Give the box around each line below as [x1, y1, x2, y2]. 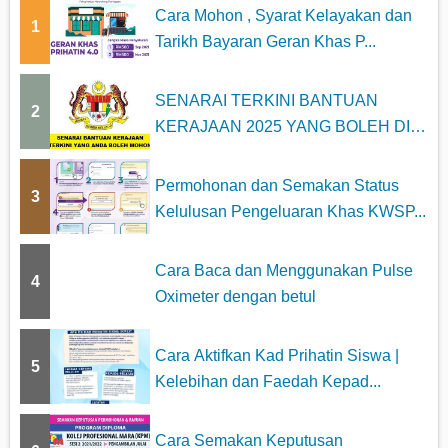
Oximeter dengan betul [155, 287, 316, 305]
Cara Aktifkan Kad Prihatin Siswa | [155, 346, 399, 364]
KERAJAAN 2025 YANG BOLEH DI [155, 117, 410, 135]
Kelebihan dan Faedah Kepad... [155, 372, 381, 390]
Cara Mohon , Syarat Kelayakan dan [155, 6, 412, 24]
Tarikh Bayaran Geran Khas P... [155, 32, 376, 50]
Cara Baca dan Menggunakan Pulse [155, 261, 413, 279]
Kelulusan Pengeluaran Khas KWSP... [155, 202, 426, 220]
